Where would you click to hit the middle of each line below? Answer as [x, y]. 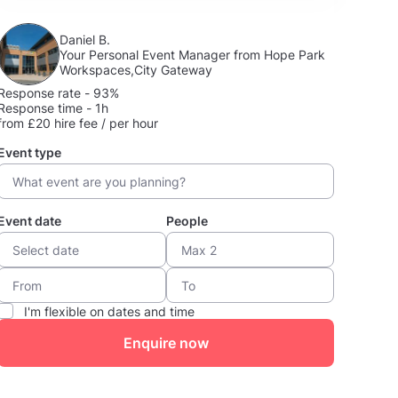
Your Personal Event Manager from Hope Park [193, 54]
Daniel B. [85, 39]
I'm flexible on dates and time [110, 311]
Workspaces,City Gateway [136, 69]
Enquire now [166, 343]
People [187, 221]
